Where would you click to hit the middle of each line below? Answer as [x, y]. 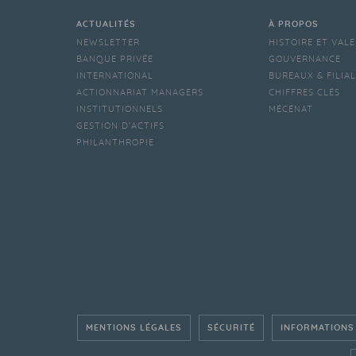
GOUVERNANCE [304, 59]
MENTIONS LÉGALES [133, 328]
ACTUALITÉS [106, 24]
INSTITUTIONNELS [120, 109]
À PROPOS [293, 24]
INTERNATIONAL [115, 76]
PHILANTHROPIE [115, 143]
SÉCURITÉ [231, 328]
